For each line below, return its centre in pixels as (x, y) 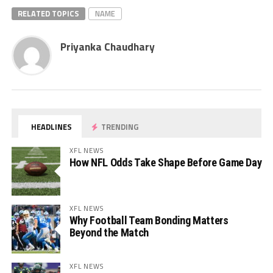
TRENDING (119, 126)
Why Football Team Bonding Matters (149, 220)
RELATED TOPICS (48, 13)
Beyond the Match (109, 232)
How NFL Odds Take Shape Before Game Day (165, 162)
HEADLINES (51, 126)
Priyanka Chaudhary (107, 46)
